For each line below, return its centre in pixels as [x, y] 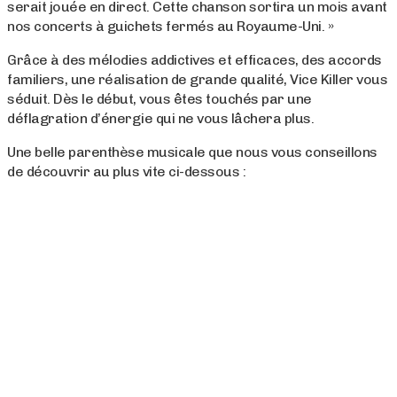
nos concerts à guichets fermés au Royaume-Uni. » [170, 27]
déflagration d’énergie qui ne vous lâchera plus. [162, 119]
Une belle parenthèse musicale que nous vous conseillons [192, 152]
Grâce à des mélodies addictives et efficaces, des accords [195, 60]
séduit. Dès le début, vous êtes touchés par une [160, 99]
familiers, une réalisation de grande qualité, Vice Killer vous [197, 80]
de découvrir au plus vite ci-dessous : [126, 172]
